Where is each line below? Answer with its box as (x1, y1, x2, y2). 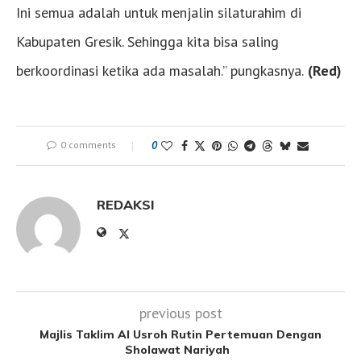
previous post (139, 303, 222, 322)
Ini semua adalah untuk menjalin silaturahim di (16, 2, 301, 22)
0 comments (60, 138, 116, 151)
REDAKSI (97, 196, 155, 213)
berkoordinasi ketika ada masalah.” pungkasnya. (16, 60, 304, 80)
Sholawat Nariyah (125, 342, 236, 357)
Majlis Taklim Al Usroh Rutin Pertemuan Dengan (39, 326, 322, 342)
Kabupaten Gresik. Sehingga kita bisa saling (16, 31, 279, 51)
